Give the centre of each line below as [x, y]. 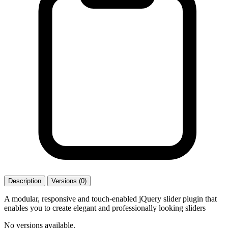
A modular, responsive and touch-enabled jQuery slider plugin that [110, 198]
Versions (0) [69, 181]
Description [25, 181]
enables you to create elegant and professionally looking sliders [105, 208]
